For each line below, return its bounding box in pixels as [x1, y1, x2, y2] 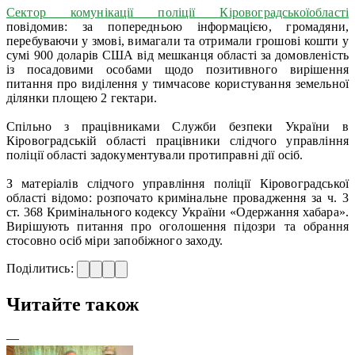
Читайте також [6, 293, 139, 315]
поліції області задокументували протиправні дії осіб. [6, 147, 303, 162]
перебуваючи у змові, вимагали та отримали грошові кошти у [6, 33, 349, 48]
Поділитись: [6, 261, 77, 275]
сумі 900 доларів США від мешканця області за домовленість [6, 48, 349, 62]
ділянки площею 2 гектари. [6, 90, 158, 105]
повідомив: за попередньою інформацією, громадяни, [6, 19, 349, 33]
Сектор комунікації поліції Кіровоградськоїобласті [6, 5, 349, 19]
